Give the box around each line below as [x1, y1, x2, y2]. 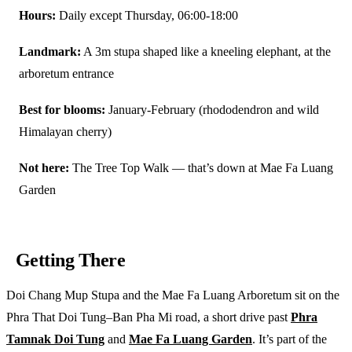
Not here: [19, 160, 69, 174]
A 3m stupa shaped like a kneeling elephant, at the [81, 44, 331, 58]
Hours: [19, 8, 56, 22]
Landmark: [19, 44, 81, 58]
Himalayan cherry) [19, 124, 112, 138]
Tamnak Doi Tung [6, 332, 104, 346]
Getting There [16, 249, 126, 270]
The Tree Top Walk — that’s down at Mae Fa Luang [69, 160, 333, 174]
